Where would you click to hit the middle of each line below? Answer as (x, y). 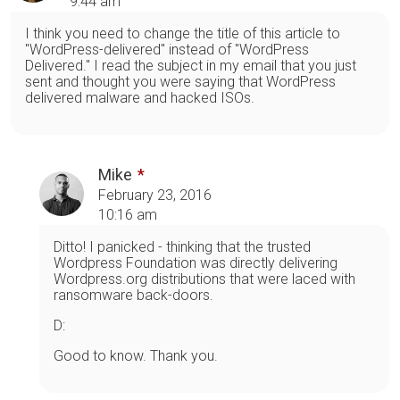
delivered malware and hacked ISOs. (140, 97)
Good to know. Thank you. (136, 355)
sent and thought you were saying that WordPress (180, 81)
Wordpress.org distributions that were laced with (204, 279)
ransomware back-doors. (133, 295)
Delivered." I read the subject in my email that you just (191, 65)
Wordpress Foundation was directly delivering (196, 262)
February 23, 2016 (155, 195)
